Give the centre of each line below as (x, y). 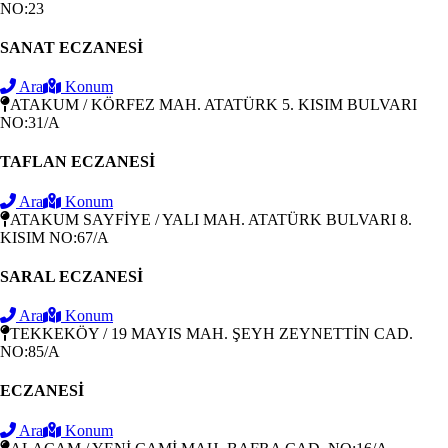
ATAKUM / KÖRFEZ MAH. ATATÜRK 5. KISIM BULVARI (213, 105)
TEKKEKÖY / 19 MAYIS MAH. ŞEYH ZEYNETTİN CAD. (211, 334)
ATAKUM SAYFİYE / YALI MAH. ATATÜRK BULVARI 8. (211, 219)
